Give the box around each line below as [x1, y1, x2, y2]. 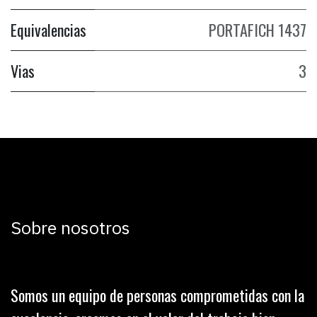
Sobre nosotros [11, 215, 130, 239]
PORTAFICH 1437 [209, 18, 306, 42]
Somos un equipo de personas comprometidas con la [11, 283, 304, 306]
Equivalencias [11, 18, 86, 42]
